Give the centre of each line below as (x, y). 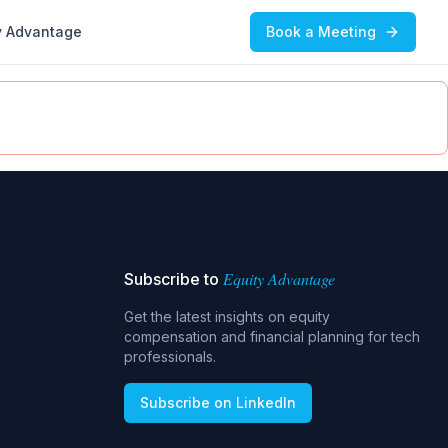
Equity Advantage (279, 278)
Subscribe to (171, 279)
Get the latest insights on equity (227, 316)
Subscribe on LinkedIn (218, 402)
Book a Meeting (321, 31)
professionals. (170, 356)
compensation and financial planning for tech (272, 336)
